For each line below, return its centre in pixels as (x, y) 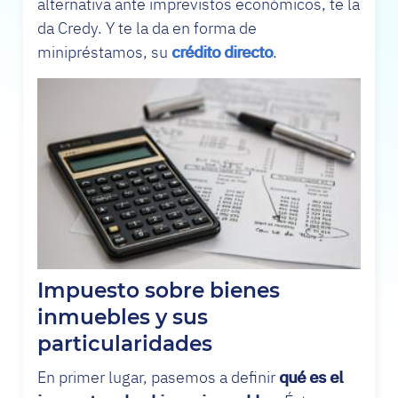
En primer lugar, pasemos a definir (158, 377)
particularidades (125, 344)
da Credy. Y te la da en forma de (147, 28)
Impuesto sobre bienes (159, 291)
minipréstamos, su (104, 52)
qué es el (311, 377)
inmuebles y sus (123, 318)
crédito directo (222, 52)
